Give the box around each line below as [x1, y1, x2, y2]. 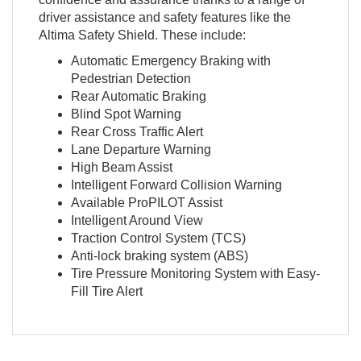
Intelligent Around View [70, 213, 203, 227]
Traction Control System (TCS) [70, 230, 246, 245]
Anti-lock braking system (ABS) [70, 248, 248, 263]
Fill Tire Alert [70, 284, 143, 298]
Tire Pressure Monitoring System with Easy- [70, 266, 320, 280]
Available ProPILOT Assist [70, 195, 222, 210]
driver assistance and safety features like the [38, 10, 291, 24]
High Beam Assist [70, 160, 172, 174]
